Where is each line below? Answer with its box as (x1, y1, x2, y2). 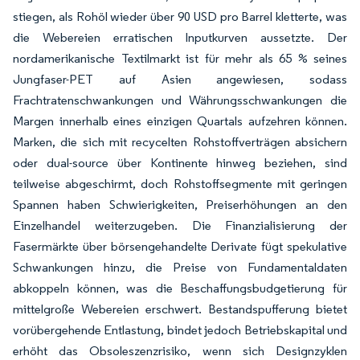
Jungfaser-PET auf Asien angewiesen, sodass (13, 72, 347, 87)
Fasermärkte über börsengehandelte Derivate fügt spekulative (13, 239, 347, 254)
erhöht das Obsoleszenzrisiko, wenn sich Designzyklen (13, 343, 347, 358)
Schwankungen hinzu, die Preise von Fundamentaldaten (13, 260, 347, 275)
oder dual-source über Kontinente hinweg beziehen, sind (13, 155, 347, 170)
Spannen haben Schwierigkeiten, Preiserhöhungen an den (13, 197, 347, 212)
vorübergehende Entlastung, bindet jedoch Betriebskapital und (13, 322, 347, 337)
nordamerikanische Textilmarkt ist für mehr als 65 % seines (13, 51, 347, 66)
